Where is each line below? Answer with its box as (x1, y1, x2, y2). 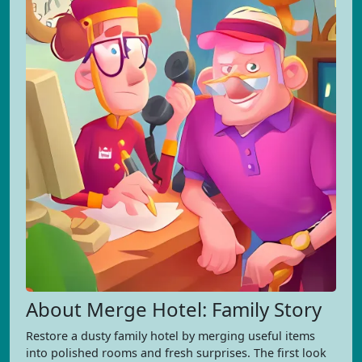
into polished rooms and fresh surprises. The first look (26, 345, 326, 360)
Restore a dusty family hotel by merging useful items (26, 328, 315, 343)
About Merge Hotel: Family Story (26, 296, 322, 322)
